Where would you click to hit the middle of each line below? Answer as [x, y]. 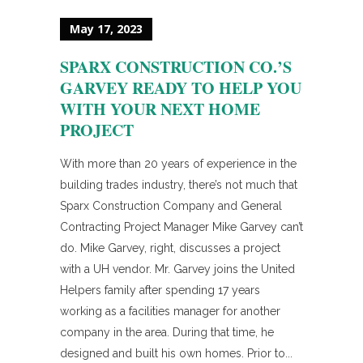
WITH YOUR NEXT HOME [160, 109]
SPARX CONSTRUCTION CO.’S [176, 67]
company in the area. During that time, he [167, 333]
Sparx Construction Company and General [171, 206]
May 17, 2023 [106, 29]
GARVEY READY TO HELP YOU [181, 88]
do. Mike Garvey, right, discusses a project [170, 248]
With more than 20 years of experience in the [178, 164]
